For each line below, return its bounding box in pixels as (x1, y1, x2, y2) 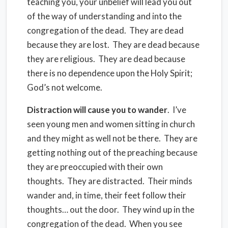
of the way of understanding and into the (27, 11, 182, 21)
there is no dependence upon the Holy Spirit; (27, 68, 192, 78)
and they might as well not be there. (27, 133, 161, 144)
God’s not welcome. (27, 82, 104, 93)
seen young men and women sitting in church (27, 119, 195, 129)
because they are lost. (27, 39, 109, 50)
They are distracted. (67, 176, 145, 186)
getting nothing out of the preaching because (27, 147, 197, 158)
